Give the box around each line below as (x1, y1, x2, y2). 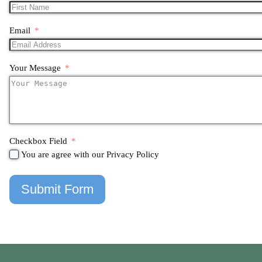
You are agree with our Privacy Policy (21, 150, 159, 160)
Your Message (9, 63, 61, 73)
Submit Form (21, 181, 94, 196)
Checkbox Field (9, 136, 67, 146)
